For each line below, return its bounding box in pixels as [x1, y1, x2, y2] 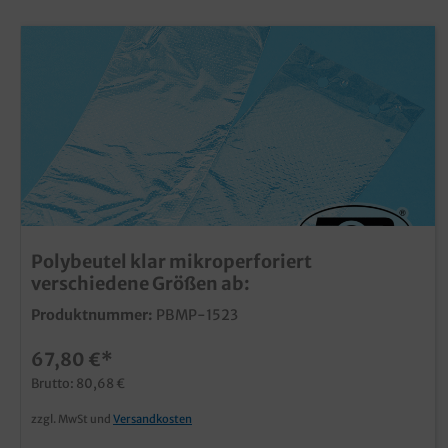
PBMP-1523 [156, 305, 238, 324]
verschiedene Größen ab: [31, 271, 250, 295]
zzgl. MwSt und [31, 411, 113, 426]
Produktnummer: [31, 305, 153, 324]
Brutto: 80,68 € [31, 374, 125, 391]
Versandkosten [113, 411, 192, 426]
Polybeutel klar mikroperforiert [31, 249, 312, 273]
